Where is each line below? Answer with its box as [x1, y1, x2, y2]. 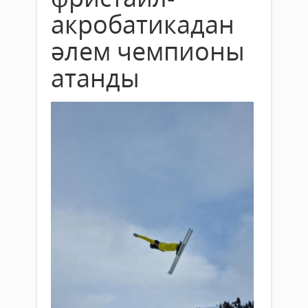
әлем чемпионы [51, 34, 245, 68]
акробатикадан [51, 7, 234, 41]
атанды [51, 60, 140, 95]
